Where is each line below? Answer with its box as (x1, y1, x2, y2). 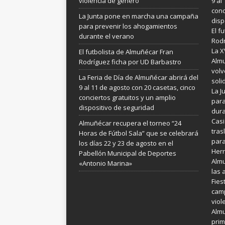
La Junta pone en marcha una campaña (79, 12, 198, 21)
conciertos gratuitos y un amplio (79, 93, 176, 102)
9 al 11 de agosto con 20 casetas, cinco (79, 83, 195, 92)
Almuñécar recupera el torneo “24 (79, 119, 181, 128)
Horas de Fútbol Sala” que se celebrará (79, 129, 198, 138)
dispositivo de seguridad (79, 103, 154, 112)
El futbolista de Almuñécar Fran (79, 47, 173, 56)
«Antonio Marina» (79, 159, 132, 168)
